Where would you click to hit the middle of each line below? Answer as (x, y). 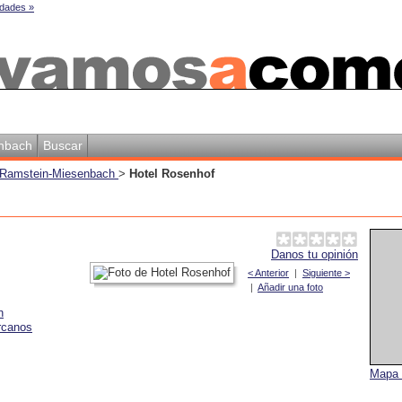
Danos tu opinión (315, 254)
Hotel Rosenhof (172, 174)
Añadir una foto (290, 287)
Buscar (63, 145)
